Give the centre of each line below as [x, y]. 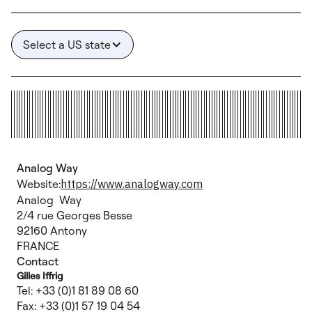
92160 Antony [57, 231]
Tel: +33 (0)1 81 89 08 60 [83, 290]
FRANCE [38, 246]
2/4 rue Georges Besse [80, 215]
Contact [38, 261]
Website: [39, 184]
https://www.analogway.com [132, 184]
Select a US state [67, 45]
